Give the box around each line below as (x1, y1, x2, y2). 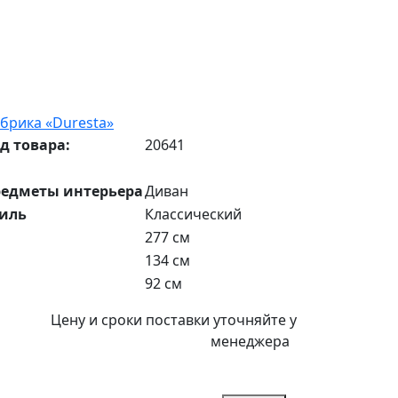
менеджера (211, 331, 290, 351)
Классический (145, 204, 242, 224)
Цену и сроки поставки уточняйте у (51, 310, 297, 330)
